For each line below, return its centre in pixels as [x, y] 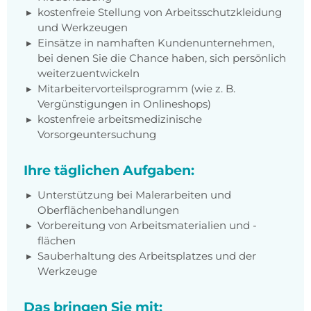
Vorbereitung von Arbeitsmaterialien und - [147, 226]
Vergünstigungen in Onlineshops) [124, 104]
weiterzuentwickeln [89, 74]
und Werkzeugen [83, 28]
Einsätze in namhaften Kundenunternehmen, [156, 43]
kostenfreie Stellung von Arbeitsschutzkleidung [160, 12]
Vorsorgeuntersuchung [97, 135]
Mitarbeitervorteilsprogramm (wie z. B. [136, 89]
